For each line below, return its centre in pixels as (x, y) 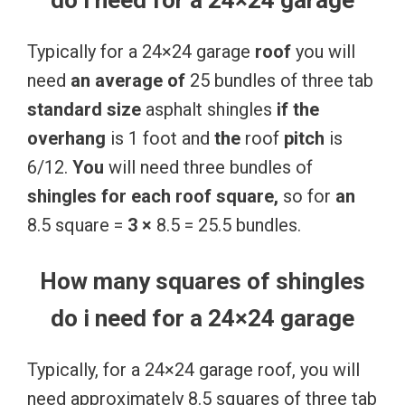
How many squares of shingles (202, 281)
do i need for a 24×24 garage (202, 318)
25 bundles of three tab (279, 80)
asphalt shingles (209, 109)
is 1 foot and (160, 138)
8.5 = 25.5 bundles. (226, 225)
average (129, 80)
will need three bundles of (208, 167)
